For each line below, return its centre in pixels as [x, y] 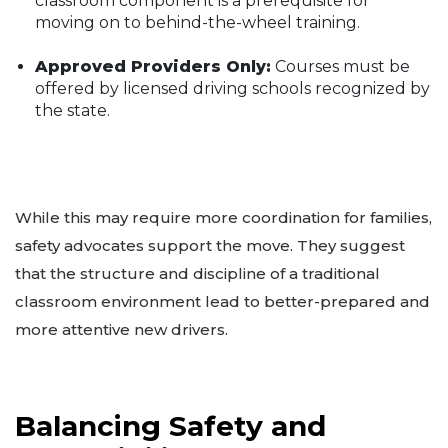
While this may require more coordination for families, [223, 217]
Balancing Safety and [170, 426]
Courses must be [340, 66]
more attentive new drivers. [121, 329]
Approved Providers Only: [153, 66]
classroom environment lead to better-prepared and [222, 301]
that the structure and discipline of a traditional [197, 273]
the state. [72, 110]
